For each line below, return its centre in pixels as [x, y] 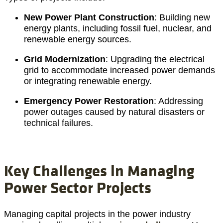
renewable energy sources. [78, 39]
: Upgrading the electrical [155, 59]
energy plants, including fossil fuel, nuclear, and [118, 28]
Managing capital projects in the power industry [97, 214]
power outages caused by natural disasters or [114, 112]
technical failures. [58, 123]
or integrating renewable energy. [88, 81]
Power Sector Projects [78, 187]
